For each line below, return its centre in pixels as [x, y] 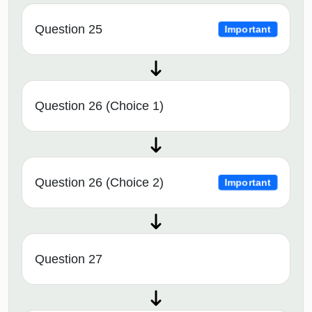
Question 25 [69, 30]
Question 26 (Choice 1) [99, 106]
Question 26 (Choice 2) [99, 183]
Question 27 [69, 259]
